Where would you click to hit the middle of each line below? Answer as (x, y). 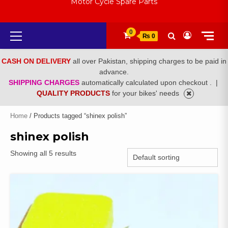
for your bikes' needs (147, 93)
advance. (114, 72)
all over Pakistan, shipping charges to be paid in (150, 61)
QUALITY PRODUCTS (74, 93)
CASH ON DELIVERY (37, 61)
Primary (33, 33)
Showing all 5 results (43, 153)
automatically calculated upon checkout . (147, 83)
